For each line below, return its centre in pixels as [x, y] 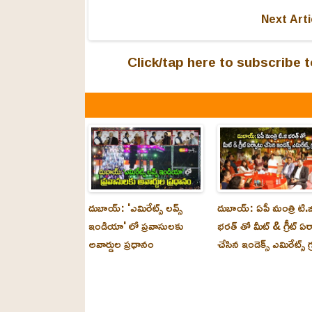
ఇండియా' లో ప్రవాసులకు [136, 225]
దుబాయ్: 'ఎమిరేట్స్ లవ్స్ [135, 207]
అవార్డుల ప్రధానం [121, 243]
